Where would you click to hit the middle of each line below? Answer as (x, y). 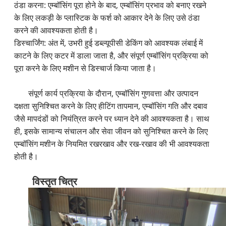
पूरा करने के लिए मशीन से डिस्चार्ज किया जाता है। (86, 68)
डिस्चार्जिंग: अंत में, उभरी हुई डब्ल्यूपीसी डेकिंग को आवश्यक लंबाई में (109, 43)
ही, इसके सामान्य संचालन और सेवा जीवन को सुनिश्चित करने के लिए (111, 131)
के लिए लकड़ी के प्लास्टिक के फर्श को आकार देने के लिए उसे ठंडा (107, 18)
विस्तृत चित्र (54, 182)
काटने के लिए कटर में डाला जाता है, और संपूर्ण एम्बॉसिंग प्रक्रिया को (111, 56)
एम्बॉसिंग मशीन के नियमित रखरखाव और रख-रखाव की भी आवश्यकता (112, 144)
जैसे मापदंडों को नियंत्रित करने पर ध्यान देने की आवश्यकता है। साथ (112, 119)
